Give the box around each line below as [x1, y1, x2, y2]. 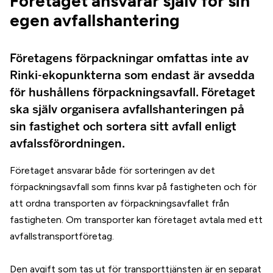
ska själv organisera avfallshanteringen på [10, 102, 244, 116]
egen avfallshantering [10, 10, 180, 30]
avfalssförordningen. [10, 136, 125, 151]
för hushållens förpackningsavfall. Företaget [10, 85, 255, 99]
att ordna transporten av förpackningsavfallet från [10, 197, 229, 209]
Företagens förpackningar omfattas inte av [10, 51, 249, 65]
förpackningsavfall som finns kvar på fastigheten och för [10, 181, 257, 193]
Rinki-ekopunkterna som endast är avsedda [10, 68, 255, 82]
